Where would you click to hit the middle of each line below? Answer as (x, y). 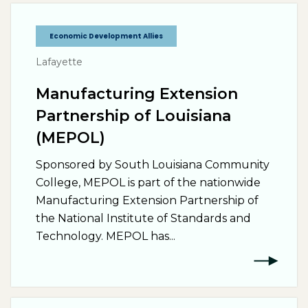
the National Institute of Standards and (143, 218)
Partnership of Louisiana (133, 116)
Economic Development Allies (106, 36)
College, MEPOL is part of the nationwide (148, 183)
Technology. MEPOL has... (106, 236)
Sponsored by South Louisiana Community (153, 165)
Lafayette (59, 62)
